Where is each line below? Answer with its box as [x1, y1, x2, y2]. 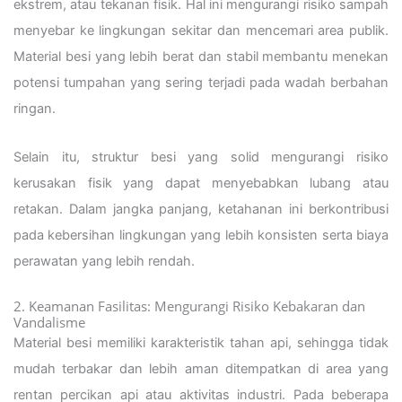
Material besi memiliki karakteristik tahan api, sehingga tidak [13, 334, 389, 351]
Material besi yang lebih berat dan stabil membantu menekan [13, 48, 389, 65]
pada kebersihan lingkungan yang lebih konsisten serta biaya [13, 227, 389, 244]
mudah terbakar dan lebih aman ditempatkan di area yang [13, 360, 389, 377]
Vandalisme [13, 312, 85, 331]
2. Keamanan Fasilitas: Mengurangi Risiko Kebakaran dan [13, 296, 365, 315]
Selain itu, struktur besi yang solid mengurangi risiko [13, 149, 389, 166]
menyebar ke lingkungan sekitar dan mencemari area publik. [13, 22, 389, 39]
